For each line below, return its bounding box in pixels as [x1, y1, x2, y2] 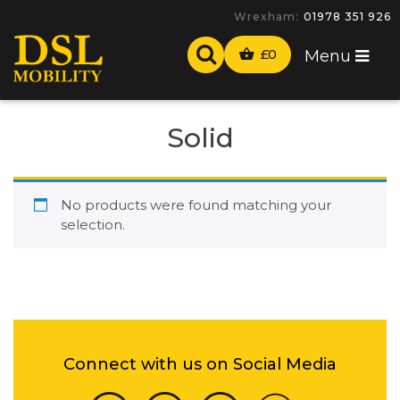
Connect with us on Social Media [63, 354, 337, 374]
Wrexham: [234, 10, 299, 23]
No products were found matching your [60, 196, 331, 213]
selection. [60, 215, 125, 233]
